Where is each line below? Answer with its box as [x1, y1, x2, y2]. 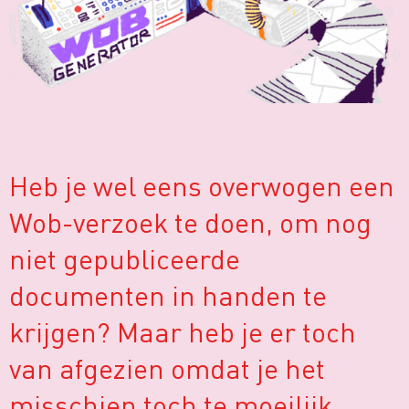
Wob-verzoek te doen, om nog [9, 204, 372, 240]
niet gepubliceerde [9, 241, 240, 277]
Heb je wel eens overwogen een [9, 168, 394, 204]
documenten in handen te [9, 278, 327, 313]
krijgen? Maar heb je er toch [9, 314, 356, 350]
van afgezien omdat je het [9, 351, 325, 386]
